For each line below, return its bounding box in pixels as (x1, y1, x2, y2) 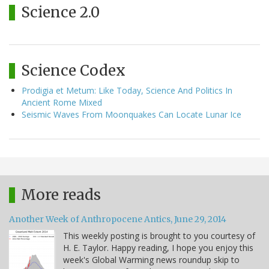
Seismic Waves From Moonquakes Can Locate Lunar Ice (22, 108, 241, 120)
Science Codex (21, 61, 125, 80)
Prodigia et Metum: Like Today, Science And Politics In (22, 84, 232, 96)
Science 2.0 (21, 2, 100, 22)
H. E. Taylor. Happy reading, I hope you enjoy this (63, 241, 253, 253)
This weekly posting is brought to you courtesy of (63, 229, 255, 241)
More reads (21, 185, 101, 204)
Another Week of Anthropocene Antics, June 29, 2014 (9, 213, 226, 225)
